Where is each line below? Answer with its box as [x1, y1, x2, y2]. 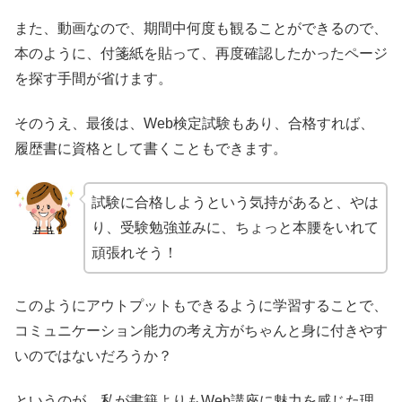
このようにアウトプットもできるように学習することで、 [14, 298, 388, 314]
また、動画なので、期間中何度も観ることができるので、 [14, 20, 388, 36]
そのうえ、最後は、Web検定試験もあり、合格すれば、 [14, 116, 374, 132]
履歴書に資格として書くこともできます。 [14, 141, 287, 157]
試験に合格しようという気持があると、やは [91, 194, 379, 210]
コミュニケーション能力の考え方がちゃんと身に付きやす [14, 323, 388, 339]
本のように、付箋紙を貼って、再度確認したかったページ [14, 45, 388, 61]
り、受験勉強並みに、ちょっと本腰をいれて [91, 219, 379, 235]
